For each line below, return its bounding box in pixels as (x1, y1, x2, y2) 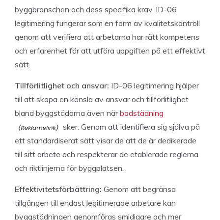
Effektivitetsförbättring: (15, 184, 102, 194)
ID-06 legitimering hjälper (109, 81, 199, 90)
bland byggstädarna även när (15, 108, 120, 118)
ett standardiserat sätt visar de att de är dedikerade (15, 136, 196, 145)
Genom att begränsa (104, 184, 176, 194)
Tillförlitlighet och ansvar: (15, 81, 109, 90)
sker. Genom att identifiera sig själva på (61, 122, 200, 132)
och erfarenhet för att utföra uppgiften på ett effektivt (15, 46, 205, 55)
